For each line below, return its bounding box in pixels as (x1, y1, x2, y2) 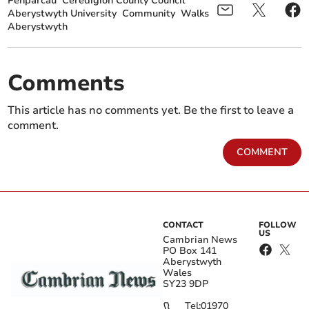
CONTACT (163, 219, 203, 231)
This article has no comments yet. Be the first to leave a (8, 103, 295, 119)
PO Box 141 (163, 244, 217, 258)
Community (122, 7, 176, 21)
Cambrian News (163, 233, 237, 247)
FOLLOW (259, 219, 297, 231)
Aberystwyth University (8, 7, 117, 21)
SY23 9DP (163, 277, 208, 291)
